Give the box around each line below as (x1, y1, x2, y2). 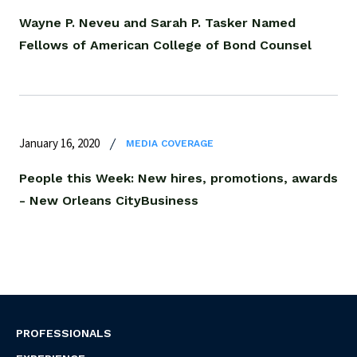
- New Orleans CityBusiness (19, 192, 198, 208)
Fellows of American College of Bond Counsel (19, 37, 312, 53)
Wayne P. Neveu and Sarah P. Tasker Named (19, 14, 296, 30)
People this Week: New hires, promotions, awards (19, 170, 338, 186)
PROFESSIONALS (16, 326, 112, 339)
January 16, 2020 (19, 135, 100, 152)
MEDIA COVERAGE (126, 138, 214, 150)
